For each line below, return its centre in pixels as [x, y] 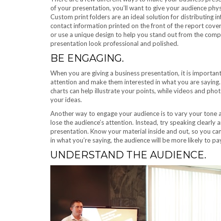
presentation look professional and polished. [114, 43]
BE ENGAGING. [87, 58]
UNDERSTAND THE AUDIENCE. [128, 155]
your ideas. [66, 99]
